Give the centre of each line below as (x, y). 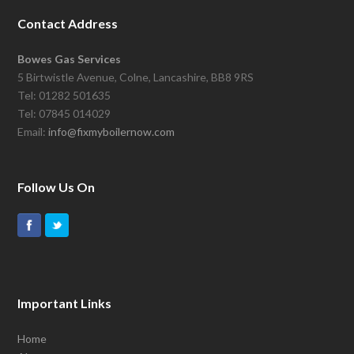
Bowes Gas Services (70, 59)
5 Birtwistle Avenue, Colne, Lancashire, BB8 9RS (136, 77)
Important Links (65, 303)
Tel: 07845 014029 (64, 114)
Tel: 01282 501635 (64, 96)
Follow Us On (56, 187)
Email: (33, 132)
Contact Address (68, 24)
